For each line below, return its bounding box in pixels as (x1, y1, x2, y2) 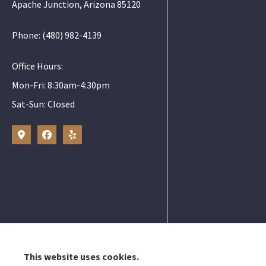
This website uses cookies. (24, 251, 139, 262)
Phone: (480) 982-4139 (12, 28, 102, 41)
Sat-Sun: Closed (12, 97, 75, 110)
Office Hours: (12, 59, 63, 72)
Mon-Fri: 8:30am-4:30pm (12, 78, 110, 91)
